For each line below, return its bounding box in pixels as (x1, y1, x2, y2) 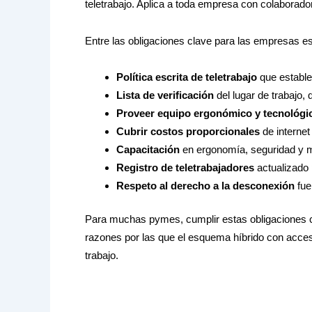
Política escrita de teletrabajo (116, 70, 257, 83)
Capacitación (116, 143, 180, 155)
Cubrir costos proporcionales (116, 125, 260, 137)
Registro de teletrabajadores (116, 161, 254, 173)
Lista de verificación (116, 88, 214, 101)
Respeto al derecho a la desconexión (116, 179, 295, 192)
